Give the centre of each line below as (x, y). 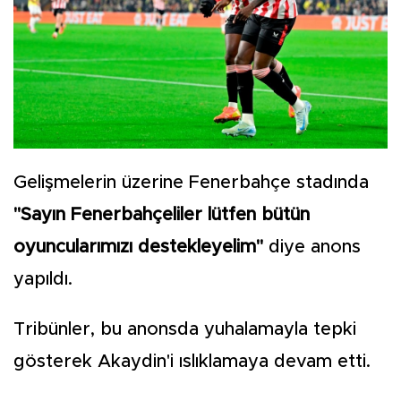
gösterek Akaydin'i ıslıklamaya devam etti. (192, 361)
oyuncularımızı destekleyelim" (141, 247)
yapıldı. (43, 279)
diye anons (315, 247)
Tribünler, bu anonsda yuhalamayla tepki (185, 329)
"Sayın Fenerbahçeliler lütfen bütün (162, 214)
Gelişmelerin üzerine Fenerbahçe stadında (191, 182)
